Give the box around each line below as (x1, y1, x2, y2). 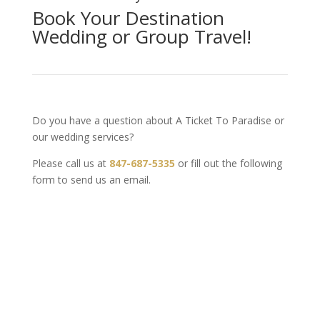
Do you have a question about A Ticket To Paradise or (31, 114, 284, 127)
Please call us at (31, 156, 109, 170)
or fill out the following (174, 156, 282, 170)
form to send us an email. (31, 173, 151, 186)
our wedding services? (31, 130, 134, 144)
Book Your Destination (31, 5, 224, 31)
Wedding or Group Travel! (31, 24, 251, 49)
